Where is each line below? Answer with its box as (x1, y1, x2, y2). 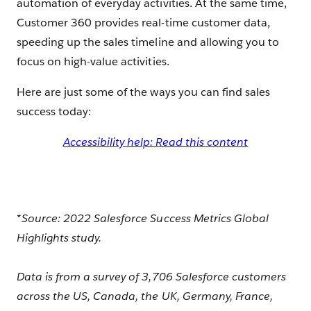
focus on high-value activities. (17, 54, 172, 69)
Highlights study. (17, 230, 102, 246)
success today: (17, 104, 92, 119)
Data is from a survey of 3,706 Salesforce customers (17, 269, 286, 285)
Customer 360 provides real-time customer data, (17, 15, 270, 31)
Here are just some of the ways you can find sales (17, 85, 270, 100)
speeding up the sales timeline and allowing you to (17, 35, 279, 50)
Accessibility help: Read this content (62, 135, 249, 150)
